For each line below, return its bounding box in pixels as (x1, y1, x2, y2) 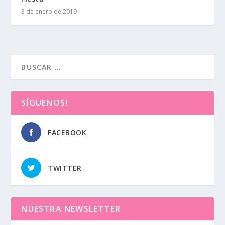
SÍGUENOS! (21, 97, 68, 108)
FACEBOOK (48, 127, 87, 137)
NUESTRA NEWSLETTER (21, 203, 121, 214)
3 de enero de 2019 (21, 7, 77, 16)
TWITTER (48, 163, 82, 173)
